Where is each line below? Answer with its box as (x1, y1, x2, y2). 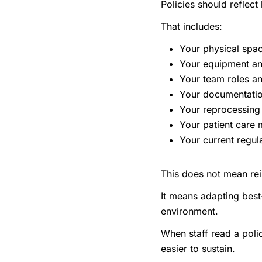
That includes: (161, 20, 222, 33)
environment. (161, 205, 218, 218)
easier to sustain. (161, 243, 235, 255)
